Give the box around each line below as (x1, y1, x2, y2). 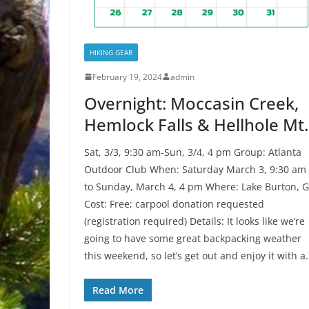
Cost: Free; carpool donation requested (84, 197, 264, 210)
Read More (92, 283, 143, 297)
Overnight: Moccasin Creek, (84, 91, 299, 114)
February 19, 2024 (92, 70, 162, 83)
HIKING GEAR (90, 47, 132, 57)
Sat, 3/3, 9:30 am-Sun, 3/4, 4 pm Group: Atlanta (84, 145, 301, 159)
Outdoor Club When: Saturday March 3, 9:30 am (84, 162, 306, 176)
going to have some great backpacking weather (84, 231, 301, 245)
